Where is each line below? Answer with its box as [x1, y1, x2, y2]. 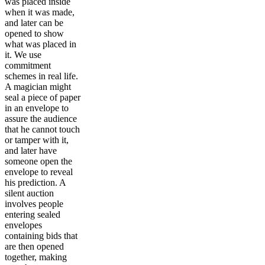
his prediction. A [5, 177, 66, 188]
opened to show [5, 28, 64, 38]
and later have [5, 145, 57, 156]
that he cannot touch [5, 124, 80, 134]
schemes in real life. [5, 70, 78, 81]
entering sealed [5, 209, 60, 219]
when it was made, [5, 7, 75, 17]
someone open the [5, 156, 72, 166]
